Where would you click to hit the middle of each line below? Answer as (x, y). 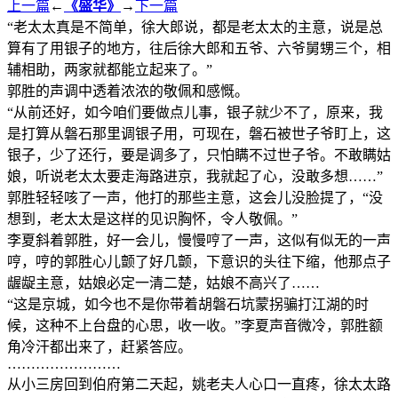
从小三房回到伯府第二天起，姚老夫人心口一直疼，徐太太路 (199, 384)
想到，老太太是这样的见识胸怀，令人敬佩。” (152, 219)
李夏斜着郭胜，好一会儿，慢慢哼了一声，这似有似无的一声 (199, 240)
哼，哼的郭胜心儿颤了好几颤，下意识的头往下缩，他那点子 (199, 261)
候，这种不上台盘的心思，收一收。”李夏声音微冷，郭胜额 (195, 325)
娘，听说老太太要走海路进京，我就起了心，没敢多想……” (195, 176)
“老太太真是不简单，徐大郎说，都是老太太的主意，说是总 (195, 27)
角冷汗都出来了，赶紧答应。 (99, 346)
